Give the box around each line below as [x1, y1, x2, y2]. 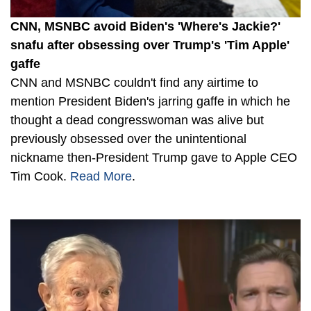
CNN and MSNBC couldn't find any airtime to [10, 75, 258, 90]
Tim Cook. [10, 169, 70, 183]
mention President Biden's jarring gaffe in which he [10, 94, 290, 108]
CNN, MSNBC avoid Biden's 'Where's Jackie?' [10, 19, 280, 33]
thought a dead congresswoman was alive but [10, 112, 264, 127]
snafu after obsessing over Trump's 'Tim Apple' [10, 37, 289, 52]
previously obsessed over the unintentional [10, 131, 246, 146]
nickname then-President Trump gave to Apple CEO [10, 150, 297, 165]
